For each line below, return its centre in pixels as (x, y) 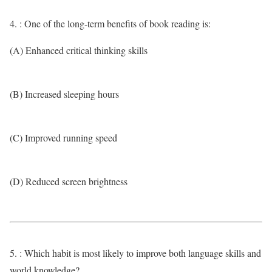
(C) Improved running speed (63, 138)
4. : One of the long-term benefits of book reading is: (110, 23)
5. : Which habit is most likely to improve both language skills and (135, 253)
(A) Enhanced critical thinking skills (79, 50)
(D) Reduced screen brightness (69, 181)
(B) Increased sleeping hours (64, 94)
